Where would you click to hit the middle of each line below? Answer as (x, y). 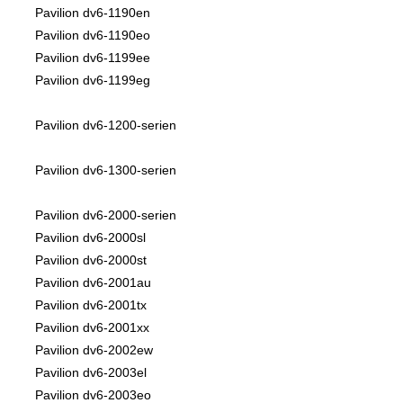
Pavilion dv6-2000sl (90, 238)
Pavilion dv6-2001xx (92, 328)
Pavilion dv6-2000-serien (106, 215)
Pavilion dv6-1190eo (93, 36)
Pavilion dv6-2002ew (94, 350)
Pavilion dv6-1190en (93, 13)
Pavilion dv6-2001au (93, 283)
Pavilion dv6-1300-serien (106, 170)
